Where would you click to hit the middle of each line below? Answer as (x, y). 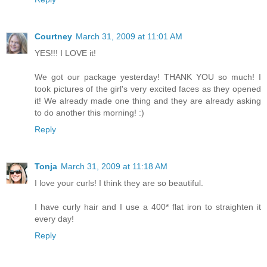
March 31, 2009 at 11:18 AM (114, 166)
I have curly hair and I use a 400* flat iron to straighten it (148, 207)
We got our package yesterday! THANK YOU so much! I (148, 77)
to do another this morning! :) (89, 112)
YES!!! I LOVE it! (65, 53)
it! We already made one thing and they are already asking (148, 100)
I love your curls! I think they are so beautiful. (119, 183)
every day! (54, 218)
